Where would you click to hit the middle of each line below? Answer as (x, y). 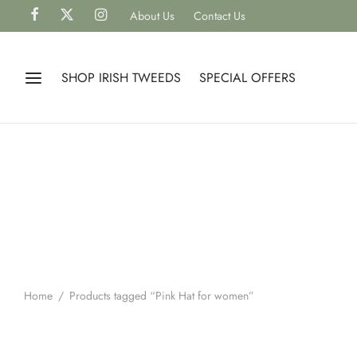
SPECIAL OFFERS (247, 78)
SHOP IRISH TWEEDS (121, 78)
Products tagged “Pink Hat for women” (160, 296)
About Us (152, 16)
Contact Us (219, 16)
